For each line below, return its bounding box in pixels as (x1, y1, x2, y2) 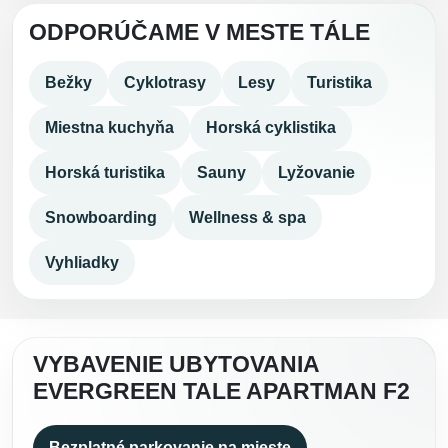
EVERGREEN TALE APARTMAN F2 (33, 378, 410, 404)
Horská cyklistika (206, 119, 336, 137)
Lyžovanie (278, 163, 355, 181)
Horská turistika (45, 163, 165, 181)
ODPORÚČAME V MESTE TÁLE (29, 19, 370, 45)
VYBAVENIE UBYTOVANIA (33, 351, 319, 377)
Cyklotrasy (124, 74, 206, 92)
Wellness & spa (189, 208, 306, 226)
